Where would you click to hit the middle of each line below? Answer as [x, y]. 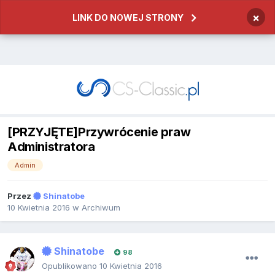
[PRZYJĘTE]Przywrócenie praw [99, 132]
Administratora [51, 147]
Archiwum [101, 208]
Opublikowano [71, 266]
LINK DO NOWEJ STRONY [128, 17]
